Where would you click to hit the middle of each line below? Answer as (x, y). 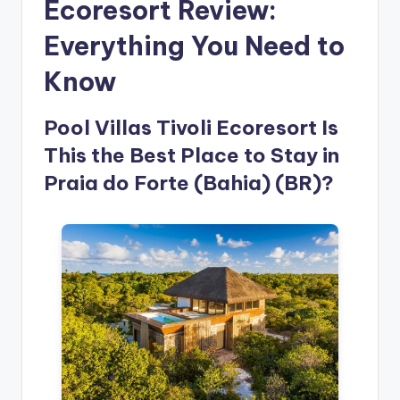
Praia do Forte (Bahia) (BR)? (189, 183)
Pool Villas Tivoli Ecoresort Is (191, 128)
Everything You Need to (194, 46)
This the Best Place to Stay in (192, 156)
